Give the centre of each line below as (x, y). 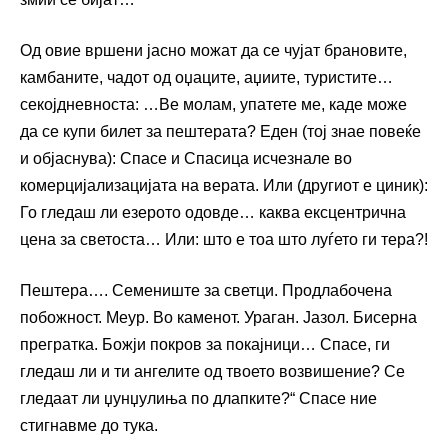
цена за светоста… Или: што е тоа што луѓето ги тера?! (224, 240)
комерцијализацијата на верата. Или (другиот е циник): (224, 186)
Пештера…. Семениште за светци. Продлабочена (206, 291)
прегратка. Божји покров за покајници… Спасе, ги (205, 345)
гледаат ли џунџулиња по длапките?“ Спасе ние (198, 399)
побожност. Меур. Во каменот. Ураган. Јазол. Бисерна (218, 318)
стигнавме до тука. (89, 426)
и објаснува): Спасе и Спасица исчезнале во (186, 159)
